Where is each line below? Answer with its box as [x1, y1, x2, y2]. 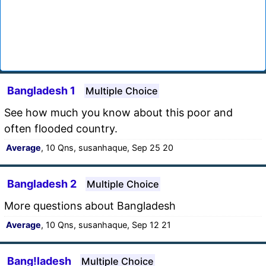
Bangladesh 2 [7, 177, 77, 190]
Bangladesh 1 [7, 84, 75, 97]
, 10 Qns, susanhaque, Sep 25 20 [41, 142, 173, 153]
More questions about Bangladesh [4, 199, 176, 212]
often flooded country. [4, 122, 118, 135]
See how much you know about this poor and [4, 106, 233, 119]
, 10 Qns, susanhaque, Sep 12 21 [41, 219, 171, 230]
